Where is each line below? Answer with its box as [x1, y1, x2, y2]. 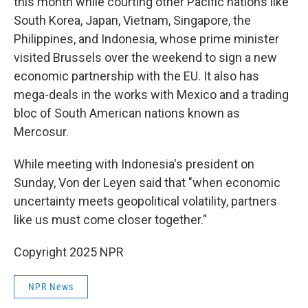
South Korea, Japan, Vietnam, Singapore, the [14, 13, 251, 27]
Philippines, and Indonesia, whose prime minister [14, 32, 279, 46]
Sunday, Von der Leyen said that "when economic [14, 175, 280, 190]
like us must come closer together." [14, 212, 207, 227]
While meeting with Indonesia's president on [14, 157, 254, 171]
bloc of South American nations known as [14, 106, 240, 120]
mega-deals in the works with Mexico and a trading [14, 87, 289, 102]
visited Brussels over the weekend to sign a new [14, 50, 277, 65]
